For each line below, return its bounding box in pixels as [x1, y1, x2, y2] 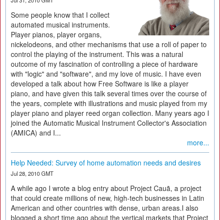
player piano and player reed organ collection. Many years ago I [11, 108, 209, 118]
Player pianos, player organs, [11, 29, 102, 39]
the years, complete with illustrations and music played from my [11, 98, 207, 108]
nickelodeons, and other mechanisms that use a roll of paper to [11, 39, 207, 49]
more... [187, 137, 209, 147]
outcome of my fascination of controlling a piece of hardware [11, 59, 198, 69]
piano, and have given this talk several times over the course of [11, 88, 207, 98]
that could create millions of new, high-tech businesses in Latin [11, 193, 204, 203]
